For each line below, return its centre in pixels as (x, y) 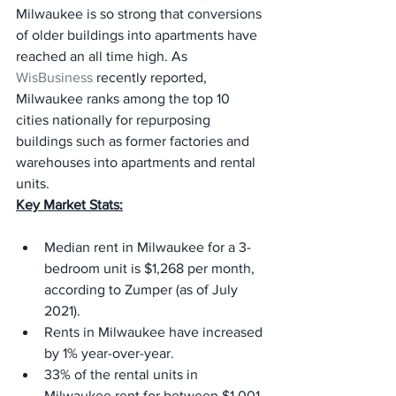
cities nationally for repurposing (115, 120)
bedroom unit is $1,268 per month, (151, 268)
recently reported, (152, 77)
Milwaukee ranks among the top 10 (125, 99)
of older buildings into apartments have (138, 35)
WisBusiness (54, 77)
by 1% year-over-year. (109, 353)
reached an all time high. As (103, 56)
